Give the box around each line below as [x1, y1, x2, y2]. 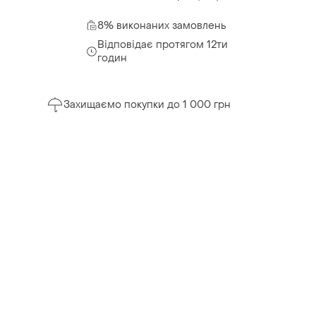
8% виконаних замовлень [97, 18, 226, 32]
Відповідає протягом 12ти [97, 37, 228, 51]
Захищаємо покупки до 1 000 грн [63, 98, 231, 112]
